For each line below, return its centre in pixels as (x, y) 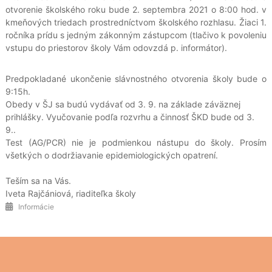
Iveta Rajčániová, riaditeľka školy (70, 194)
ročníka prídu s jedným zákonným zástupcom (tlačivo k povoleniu (136, 35)
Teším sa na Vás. (38, 181)
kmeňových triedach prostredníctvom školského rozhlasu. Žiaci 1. (136, 22)
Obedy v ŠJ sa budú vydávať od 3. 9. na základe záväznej (123, 104)
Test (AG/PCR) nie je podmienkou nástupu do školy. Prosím (136, 143)
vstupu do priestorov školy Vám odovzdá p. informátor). (116, 48)
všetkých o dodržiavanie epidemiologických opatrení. (111, 155)
